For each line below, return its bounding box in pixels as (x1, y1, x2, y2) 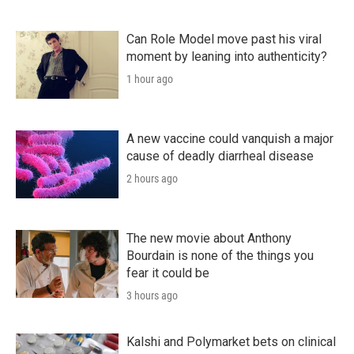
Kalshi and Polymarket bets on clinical (126, 334, 336, 350)
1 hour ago (126, 73, 173, 86)
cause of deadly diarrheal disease (126, 149, 314, 164)
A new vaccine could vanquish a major (126, 131, 333, 147)
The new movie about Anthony (126, 231, 292, 247)
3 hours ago (126, 289, 178, 303)
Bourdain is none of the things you (126, 248, 314, 264)
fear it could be (126, 265, 209, 281)
